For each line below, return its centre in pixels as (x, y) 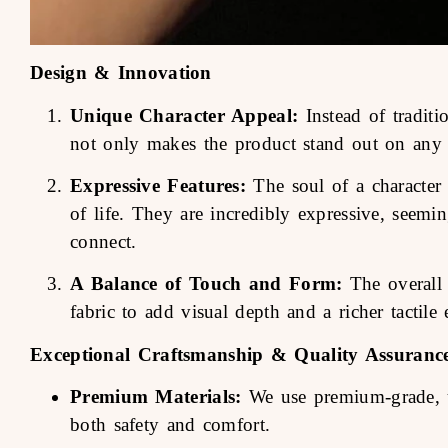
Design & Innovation (121, 73)
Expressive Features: (158, 185)
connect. (103, 241)
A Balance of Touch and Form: (206, 284)
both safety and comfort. (170, 425)
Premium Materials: (156, 397)
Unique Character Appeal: (184, 115)
